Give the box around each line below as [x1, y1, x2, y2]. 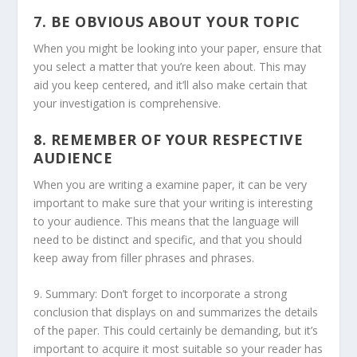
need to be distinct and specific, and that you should [33, 231, 303, 247]
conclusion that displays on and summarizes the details [33, 304, 319, 320]
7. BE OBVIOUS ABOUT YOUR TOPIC [33, 12, 300, 32]
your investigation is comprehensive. [33, 96, 222, 112]
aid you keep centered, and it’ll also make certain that [33, 77, 308, 93]
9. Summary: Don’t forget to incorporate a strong [33, 285, 288, 301]
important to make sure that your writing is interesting [33, 194, 313, 210]
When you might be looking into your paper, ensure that [33, 41, 323, 57]
